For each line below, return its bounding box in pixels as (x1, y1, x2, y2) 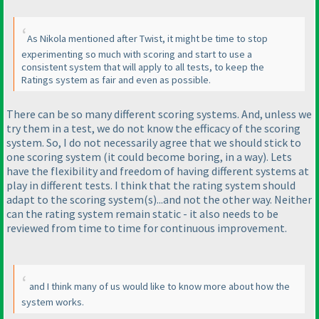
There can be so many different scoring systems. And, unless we (6, 107, 312, 122)
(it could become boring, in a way (103, 150, 263, 164)
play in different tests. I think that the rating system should (6, 178, 296, 193)
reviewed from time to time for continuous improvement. (6, 221, 287, 236)
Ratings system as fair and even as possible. (21, 73, 211, 87)
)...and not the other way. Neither (153, 192, 312, 207)
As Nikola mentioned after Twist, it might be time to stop (27, 32, 268, 46)
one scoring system (6, 150, 103, 164)
